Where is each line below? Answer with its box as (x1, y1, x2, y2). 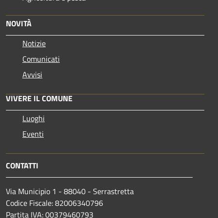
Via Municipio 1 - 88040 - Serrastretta (6, 185, 134, 197)
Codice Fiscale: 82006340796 (6, 197, 103, 209)
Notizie (22, 37, 46, 49)
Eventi (22, 127, 44, 140)
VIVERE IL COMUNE (6, 92, 73, 104)
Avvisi (22, 68, 42, 80)
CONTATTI (6, 159, 38, 171)
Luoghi (22, 112, 45, 124)
